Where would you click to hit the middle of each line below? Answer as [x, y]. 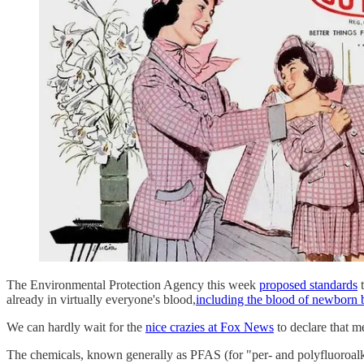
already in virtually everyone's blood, [101, 299]
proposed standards [308, 284]
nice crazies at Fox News [210, 327]
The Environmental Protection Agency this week [133, 284]
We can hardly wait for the [76, 327]
